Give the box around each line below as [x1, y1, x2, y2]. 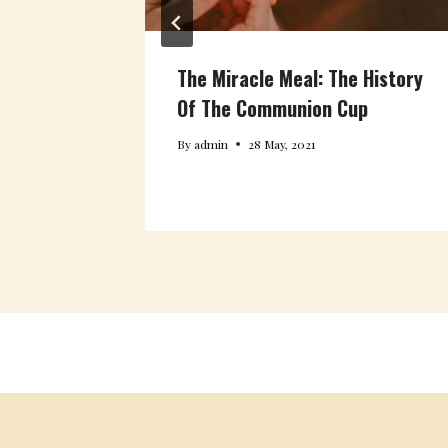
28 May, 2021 [248, 135, 316, 152]
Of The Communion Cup [177, 92, 368, 123]
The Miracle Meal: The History [177, 62, 423, 93]
